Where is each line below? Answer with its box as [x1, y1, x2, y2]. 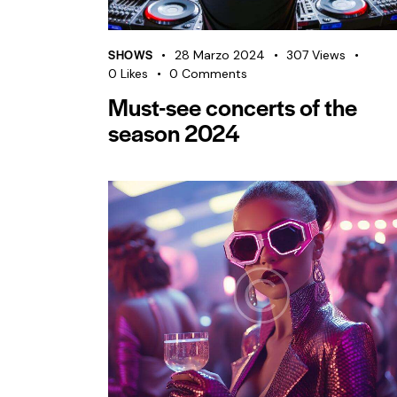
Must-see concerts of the [108, 89, 357, 123]
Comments [182, 65, 248, 82]
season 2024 [108, 114, 240, 149]
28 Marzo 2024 [175, 46, 265, 63]
